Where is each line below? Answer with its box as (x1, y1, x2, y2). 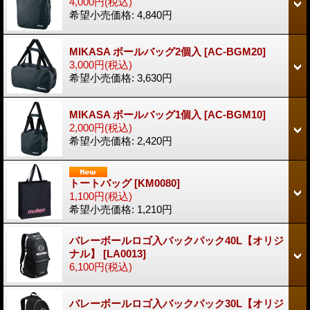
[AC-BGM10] (204, 108, 266, 120)
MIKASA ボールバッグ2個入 (69, 45, 204, 57)
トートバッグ (69, 176, 134, 189)
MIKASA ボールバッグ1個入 (69, 108, 204, 120)
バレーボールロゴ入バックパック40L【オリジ (69, 234, 284, 246)
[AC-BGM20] (204, 45, 266, 57)
